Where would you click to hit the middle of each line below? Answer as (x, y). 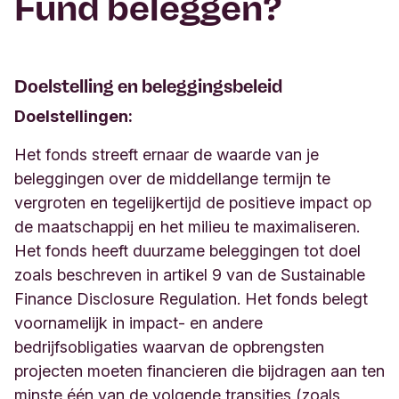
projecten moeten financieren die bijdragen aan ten (199, 371)
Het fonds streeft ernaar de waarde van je (167, 155)
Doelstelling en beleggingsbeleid (148, 87)
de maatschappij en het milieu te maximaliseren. (187, 227)
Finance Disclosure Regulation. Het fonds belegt (191, 299)
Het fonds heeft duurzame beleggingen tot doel (187, 251)
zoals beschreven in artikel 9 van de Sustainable (190, 275)
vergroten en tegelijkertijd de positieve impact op (193, 203)
